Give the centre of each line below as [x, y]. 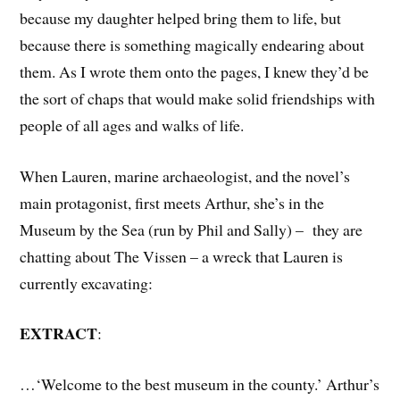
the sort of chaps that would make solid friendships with [198, 98]
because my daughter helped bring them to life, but [181, 17]
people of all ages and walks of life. [132, 125]
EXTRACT [59, 333]
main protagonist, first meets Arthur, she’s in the [172, 202]
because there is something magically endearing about [192, 44]
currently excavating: [87, 283]
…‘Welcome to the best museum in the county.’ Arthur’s [200, 384]
